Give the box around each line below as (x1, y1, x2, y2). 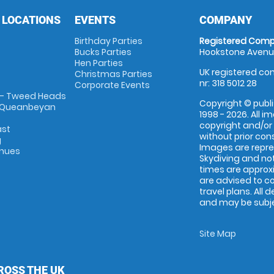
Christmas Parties (74, 68, 152, 80)
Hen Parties (74, 57, 123, 69)
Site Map (199, 228, 237, 240)
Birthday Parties (74, 35, 143, 47)
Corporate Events (74, 79, 150, 91)
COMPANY (199, 13, 253, 26)
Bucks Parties (74, 46, 131, 58)
